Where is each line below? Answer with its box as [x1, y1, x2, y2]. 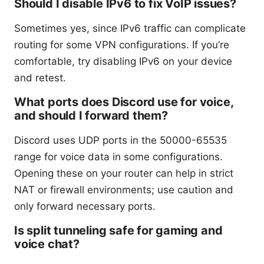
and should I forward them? [14, 108, 168, 123]
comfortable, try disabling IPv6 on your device [14, 55, 232, 68]
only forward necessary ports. [14, 200, 156, 213]
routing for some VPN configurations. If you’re [14, 39, 229, 51]
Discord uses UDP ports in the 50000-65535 [14, 134, 227, 147]
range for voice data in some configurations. [14, 151, 223, 163]
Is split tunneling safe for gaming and [14, 223, 223, 238]
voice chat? [14, 237, 80, 252]
